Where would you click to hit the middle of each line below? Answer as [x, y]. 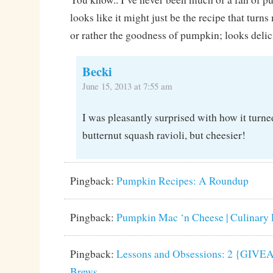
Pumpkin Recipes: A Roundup [182, 180]
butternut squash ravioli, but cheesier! [164, 135]
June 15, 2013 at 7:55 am [127, 86]
